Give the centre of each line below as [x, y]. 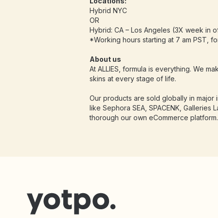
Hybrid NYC [108, 10]
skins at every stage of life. [133, 79]
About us [105, 59]
